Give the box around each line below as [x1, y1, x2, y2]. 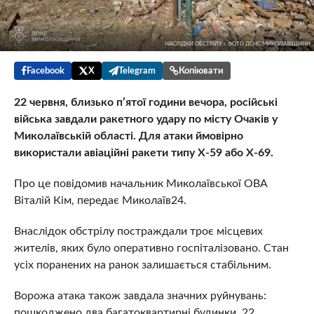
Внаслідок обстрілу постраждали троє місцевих [13, 226, 263, 237]
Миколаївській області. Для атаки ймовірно [13, 130, 243, 142]
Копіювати [178, 66, 224, 76]
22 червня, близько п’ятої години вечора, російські [13, 97, 278, 108]
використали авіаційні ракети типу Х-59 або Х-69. [13, 147, 273, 158]
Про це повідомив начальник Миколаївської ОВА [13, 178, 268, 189]
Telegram [118, 66, 156, 76]
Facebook [26, 66, 64, 76]
